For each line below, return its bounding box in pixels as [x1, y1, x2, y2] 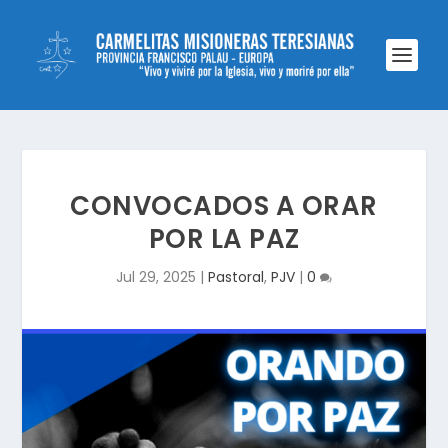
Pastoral [208, 267, 264, 287]
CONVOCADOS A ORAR [70, 188, 378, 224]
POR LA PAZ [148, 221, 300, 257]
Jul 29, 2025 [116, 267, 196, 287]
